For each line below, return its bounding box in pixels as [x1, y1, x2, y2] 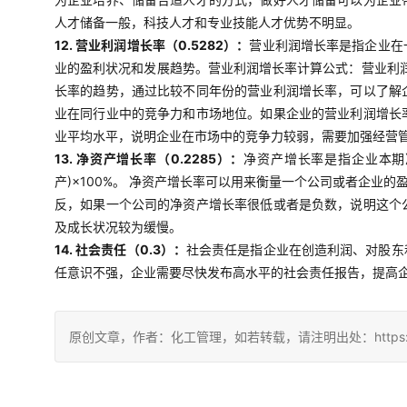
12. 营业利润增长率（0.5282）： [55, 37, 250, 53]
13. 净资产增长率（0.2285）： [55, 151, 244, 166]
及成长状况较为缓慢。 [55, 219, 182, 234]
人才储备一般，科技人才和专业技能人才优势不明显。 [55, 15, 360, 30]
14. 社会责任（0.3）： [55, 242, 186, 257]
